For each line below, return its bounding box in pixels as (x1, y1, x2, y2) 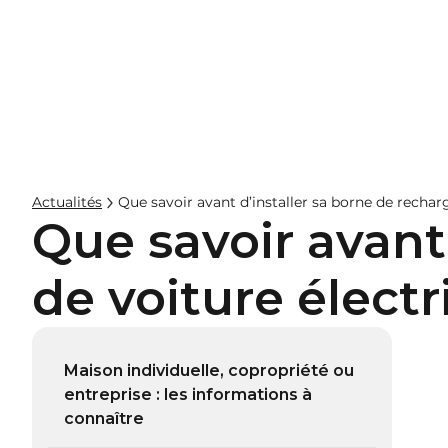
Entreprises (292, 48, 394, 71)
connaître (64, 409, 144, 428)
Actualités (32, 193, 102, 211)
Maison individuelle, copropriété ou (64, 361, 354, 380)
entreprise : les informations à (64, 385, 312, 404)
